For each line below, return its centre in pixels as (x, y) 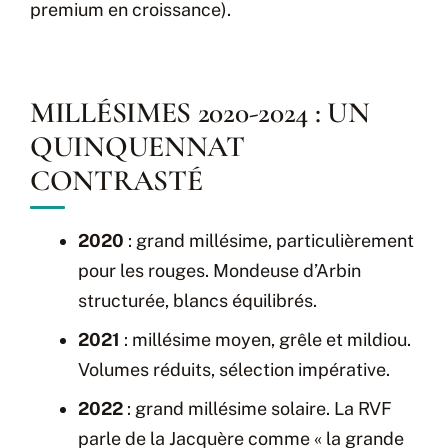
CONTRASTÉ (116, 180)
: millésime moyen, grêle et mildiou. (265, 339)
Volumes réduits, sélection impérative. (234, 369)
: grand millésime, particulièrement (269, 240)
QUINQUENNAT (137, 146)
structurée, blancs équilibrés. (197, 300)
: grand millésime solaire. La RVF (257, 408)
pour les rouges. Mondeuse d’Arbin (219, 270)
